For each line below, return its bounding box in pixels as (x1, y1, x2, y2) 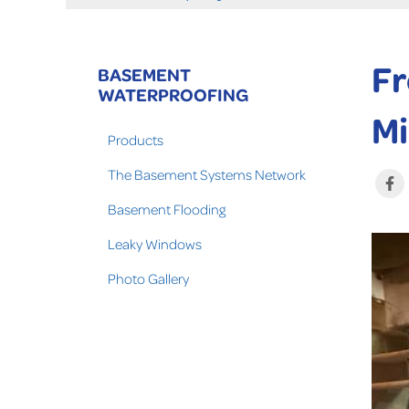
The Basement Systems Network (108, 165, 306, 184)
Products (108, 131, 163, 149)
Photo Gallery (108, 269, 189, 288)
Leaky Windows (108, 235, 202, 253)
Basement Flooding (108, 200, 225, 218)
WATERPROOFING (98, 82, 248, 106)
